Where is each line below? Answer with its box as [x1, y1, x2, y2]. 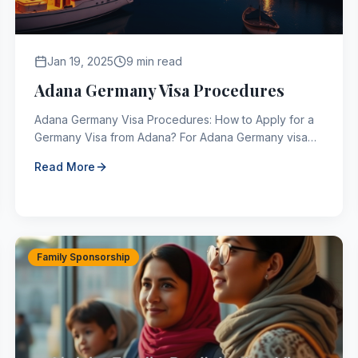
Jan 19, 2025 [46, 54, 113, 68]
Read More [34, 160, 95, 173]
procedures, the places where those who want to [34, 148, 295, 161]
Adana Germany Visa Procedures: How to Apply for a [34, 113, 314, 126]
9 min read [125, 54, 182, 68]
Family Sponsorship [36, 251, 130, 263]
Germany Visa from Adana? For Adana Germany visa [34, 130, 180, 144]
